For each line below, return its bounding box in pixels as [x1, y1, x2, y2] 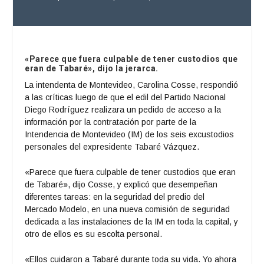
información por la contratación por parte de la [25, 117, 197, 127]
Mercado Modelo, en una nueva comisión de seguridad [25, 204, 230, 214]
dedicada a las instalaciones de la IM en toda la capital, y [25, 216, 239, 226]
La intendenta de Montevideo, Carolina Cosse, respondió [25, 80, 239, 90]
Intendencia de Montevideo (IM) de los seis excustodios [25, 129, 235, 139]
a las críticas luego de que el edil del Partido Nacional [25, 92, 226, 102]
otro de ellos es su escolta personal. [25, 229, 163, 239]
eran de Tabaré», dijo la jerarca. [25, 63, 159, 73]
